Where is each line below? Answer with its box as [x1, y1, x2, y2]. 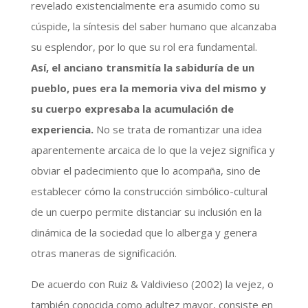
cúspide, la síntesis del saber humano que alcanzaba [30, 19, 276, 33]
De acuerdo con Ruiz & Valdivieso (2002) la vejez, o [30, 276, 274, 291]
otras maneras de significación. [30, 245, 177, 260]
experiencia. [30, 122, 93, 136]
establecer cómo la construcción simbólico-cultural [30, 184, 267, 198]
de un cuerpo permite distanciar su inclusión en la [30, 204, 262, 219]
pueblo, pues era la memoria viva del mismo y [30, 80, 266, 95]
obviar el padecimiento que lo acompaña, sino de [30, 163, 261, 177]
